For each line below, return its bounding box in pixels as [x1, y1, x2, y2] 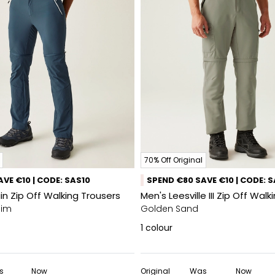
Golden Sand [141, 203, 198, 215]
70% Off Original [144, 155, 203, 165]
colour [145, 222, 172, 234]
